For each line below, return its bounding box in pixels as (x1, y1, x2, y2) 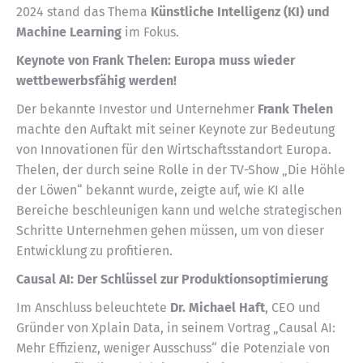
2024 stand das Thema (16, 4, 151, 19)
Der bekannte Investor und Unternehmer (16, 101, 258, 117)
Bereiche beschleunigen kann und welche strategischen (16, 203, 342, 218)
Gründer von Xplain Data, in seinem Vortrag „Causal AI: (16, 320, 335, 335)
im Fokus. (122, 24, 179, 40)
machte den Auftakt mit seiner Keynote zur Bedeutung (16, 122, 335, 137)
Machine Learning (16, 24, 122, 40)
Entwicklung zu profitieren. (16, 243, 173, 258)
